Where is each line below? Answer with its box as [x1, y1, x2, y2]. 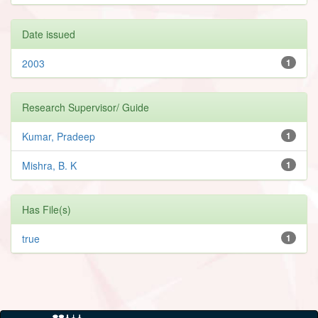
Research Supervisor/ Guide [22, 99, 149, 114]
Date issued [22, 26, 75, 41]
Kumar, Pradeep [22, 128, 95, 143]
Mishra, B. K [22, 158, 77, 172]
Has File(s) [22, 202, 71, 216]
